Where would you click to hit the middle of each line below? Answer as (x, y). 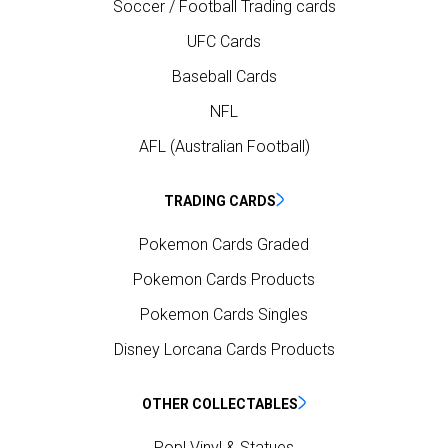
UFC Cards (224, 42)
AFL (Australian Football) (224, 147)
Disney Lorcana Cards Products (224, 350)
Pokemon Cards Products (224, 280)
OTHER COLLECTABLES (220, 404)
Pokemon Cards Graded (224, 245)
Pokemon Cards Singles (224, 315)
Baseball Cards (224, 77)
